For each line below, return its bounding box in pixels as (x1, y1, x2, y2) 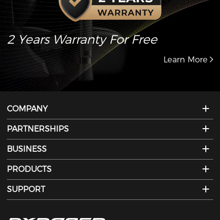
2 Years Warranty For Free (7, 31, 158, 47)
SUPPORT (7, 184, 46, 194)
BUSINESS (7, 144, 47, 154)
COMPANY (7, 104, 48, 113)
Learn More (163, 54, 208, 64)
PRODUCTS (7, 164, 52, 174)
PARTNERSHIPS (7, 124, 69, 134)
